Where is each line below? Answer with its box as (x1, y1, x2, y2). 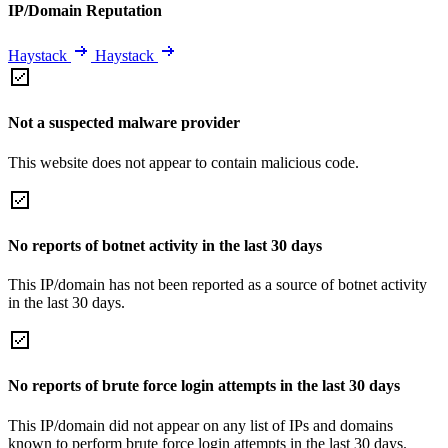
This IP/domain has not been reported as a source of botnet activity (8, 276, 427, 294)
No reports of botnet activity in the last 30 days (8, 236, 322, 254)
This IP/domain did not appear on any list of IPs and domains (8, 416, 393, 434)
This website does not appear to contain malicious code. (8, 153, 359, 171)
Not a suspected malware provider (8, 114, 240, 132)
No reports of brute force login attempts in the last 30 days (8, 377, 400, 395)
